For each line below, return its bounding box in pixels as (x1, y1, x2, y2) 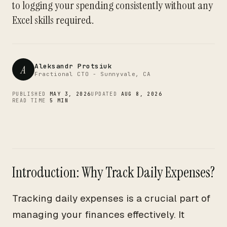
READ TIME (12, 97, 50, 104)
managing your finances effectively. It (12, 208, 184, 221)
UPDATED (91, 91, 121, 97)
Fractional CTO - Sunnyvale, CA (34, 70, 151, 78)
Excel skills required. (12, 13, 94, 27)
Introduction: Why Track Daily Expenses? (12, 163, 215, 182)
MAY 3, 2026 (50, 91, 91, 97)
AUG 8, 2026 (121, 91, 163, 97)
